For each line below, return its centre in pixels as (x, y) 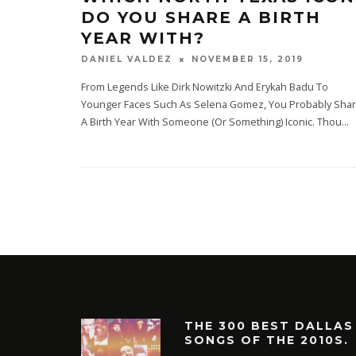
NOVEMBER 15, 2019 (248, 60)
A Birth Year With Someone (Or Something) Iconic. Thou (211, 122)
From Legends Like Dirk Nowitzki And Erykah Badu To (205, 87)
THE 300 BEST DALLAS (269, 326)
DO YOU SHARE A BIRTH (201, 17)
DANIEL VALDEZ (127, 60)
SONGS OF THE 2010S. (267, 341)
